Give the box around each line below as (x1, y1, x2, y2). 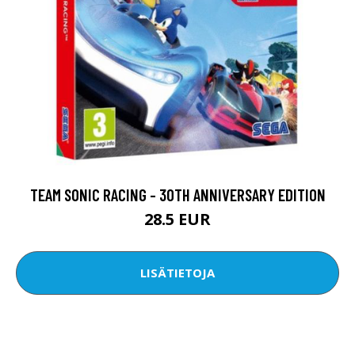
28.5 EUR (144, 208, 211, 230)
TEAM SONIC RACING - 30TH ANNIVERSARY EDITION (29, 184, 326, 204)
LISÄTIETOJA (140, 265, 215, 281)
